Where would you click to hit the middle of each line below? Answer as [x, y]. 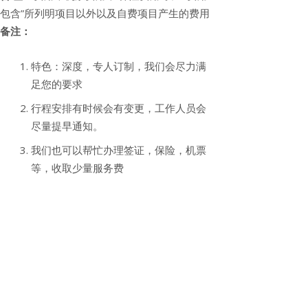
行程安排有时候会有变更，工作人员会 [119, 108]
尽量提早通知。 [67, 125]
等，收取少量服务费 [77, 167]
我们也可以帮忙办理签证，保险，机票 [119, 150]
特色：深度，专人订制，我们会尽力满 [119, 66]
